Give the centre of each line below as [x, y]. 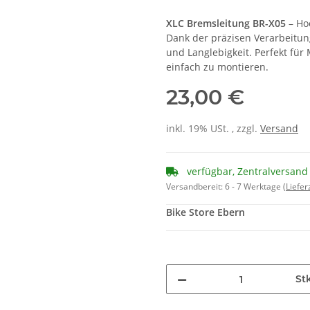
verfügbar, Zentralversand [246, 172]
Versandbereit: [195, 187]
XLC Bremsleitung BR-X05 [226, 24]
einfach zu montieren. [217, 67]
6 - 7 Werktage [254, 187]
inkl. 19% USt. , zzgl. [213, 129]
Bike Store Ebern [206, 212]
